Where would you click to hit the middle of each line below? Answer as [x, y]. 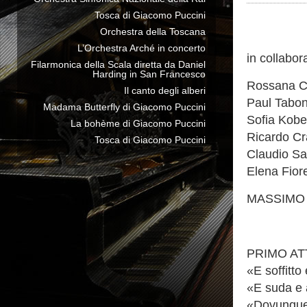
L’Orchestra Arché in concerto [142, 48]
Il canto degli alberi [165, 90]
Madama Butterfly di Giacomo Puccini [124, 107]
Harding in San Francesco [149, 74]
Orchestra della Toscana [153, 32]
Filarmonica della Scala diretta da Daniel [118, 64]
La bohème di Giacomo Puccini [138, 123]
